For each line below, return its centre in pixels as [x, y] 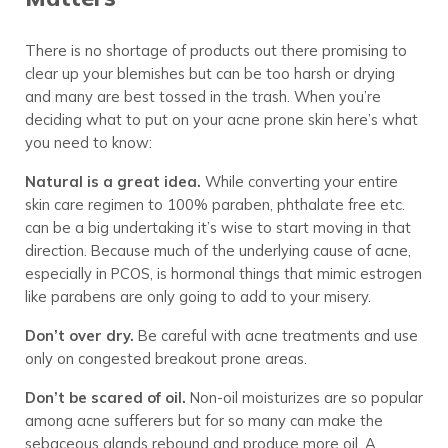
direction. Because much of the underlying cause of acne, [217, 250]
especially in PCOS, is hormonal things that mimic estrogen [223, 273]
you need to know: [88, 142]
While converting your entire [299, 181]
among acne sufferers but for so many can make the [203, 420]
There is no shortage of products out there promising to [215, 50]
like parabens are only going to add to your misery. [197, 296]
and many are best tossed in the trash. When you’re [202, 96]
